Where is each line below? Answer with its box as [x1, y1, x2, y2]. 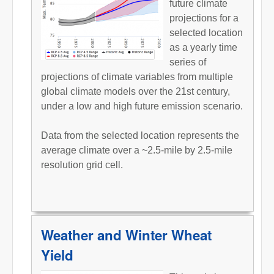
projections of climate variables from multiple [41, 71, 233, 82]
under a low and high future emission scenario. [41, 100, 243, 111]
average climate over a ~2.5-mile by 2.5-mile [41, 144, 232, 155]
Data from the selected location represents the [41, 130, 239, 141]
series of [169, 56, 206, 67]
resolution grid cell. [41, 159, 123, 170]
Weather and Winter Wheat [41, 224, 212, 245]
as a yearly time [169, 42, 237, 53]
